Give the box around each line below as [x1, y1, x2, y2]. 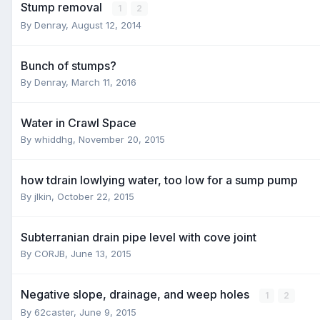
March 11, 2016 [71, 76, 136, 88]
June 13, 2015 [71, 247, 131, 259]
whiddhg [34, 133, 73, 145]
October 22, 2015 [57, 190, 134, 202]
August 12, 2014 [71, 19, 141, 31]
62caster [34, 306, 74, 318]
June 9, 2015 [79, 306, 136, 318]
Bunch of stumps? [21, 58, 116, 73]
